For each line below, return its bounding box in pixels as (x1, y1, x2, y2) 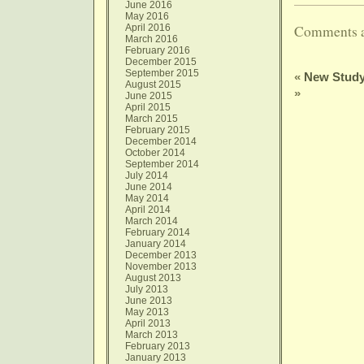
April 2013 (125, 318, 171, 329)
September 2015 (125, 67, 199, 79)
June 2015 (125, 90, 172, 102)
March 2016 (125, 33, 178, 45)
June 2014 (125, 181, 172, 193)
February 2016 (125, 45, 190, 56)
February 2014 (125, 227, 190, 238)
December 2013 (125, 249, 197, 261)
